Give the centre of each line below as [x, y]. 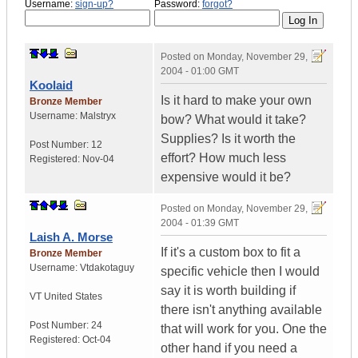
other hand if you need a [229, 348]
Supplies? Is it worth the [228, 139]
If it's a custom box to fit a [231, 253]
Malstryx [98, 116]
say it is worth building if [228, 291]
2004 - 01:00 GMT [200, 72]
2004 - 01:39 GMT [200, 223]
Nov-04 [98, 159]
